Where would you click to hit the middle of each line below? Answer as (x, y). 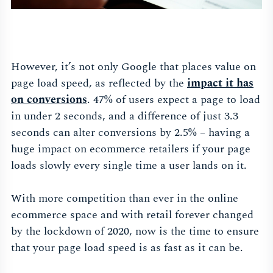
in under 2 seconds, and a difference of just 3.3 (125, 116)
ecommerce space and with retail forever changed (132, 214)
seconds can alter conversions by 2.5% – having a (130, 132)
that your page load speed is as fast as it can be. (127, 247)
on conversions (49, 99)
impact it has (220, 83)
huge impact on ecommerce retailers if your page (131, 149)
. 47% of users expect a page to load (174, 99)
